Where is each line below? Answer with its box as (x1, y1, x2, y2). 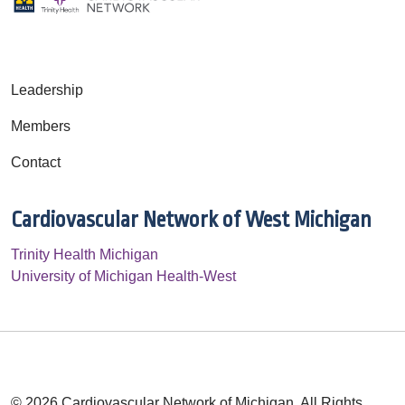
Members (11, 118, 71, 134)
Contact (11, 154, 61, 170)
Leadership (11, 81, 83, 98)
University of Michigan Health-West (11, 268, 236, 284)
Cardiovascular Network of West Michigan (11, 207, 372, 232)
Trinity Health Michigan (11, 246, 158, 262)
